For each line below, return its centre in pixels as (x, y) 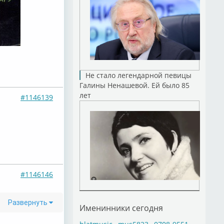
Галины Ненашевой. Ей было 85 (134, 85)
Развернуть (28, 203)
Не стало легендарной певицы (138, 75)
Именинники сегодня (121, 208)
